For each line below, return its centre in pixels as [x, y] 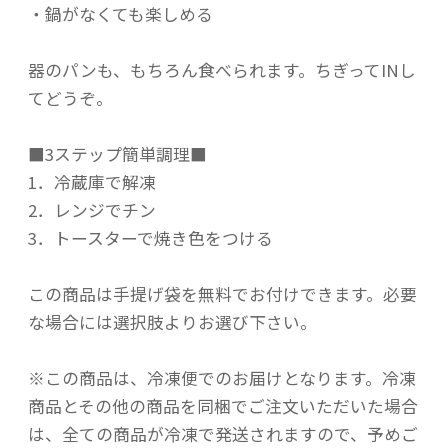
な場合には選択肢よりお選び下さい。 [172, 322]
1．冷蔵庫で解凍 [92, 182]
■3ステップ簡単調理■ [117, 154]
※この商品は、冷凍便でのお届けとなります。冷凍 [222, 378]
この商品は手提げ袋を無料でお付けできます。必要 [222, 294]
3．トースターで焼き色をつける [150, 238]
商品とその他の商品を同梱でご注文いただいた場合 [223, 406]
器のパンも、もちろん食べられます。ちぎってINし [222, 70]
